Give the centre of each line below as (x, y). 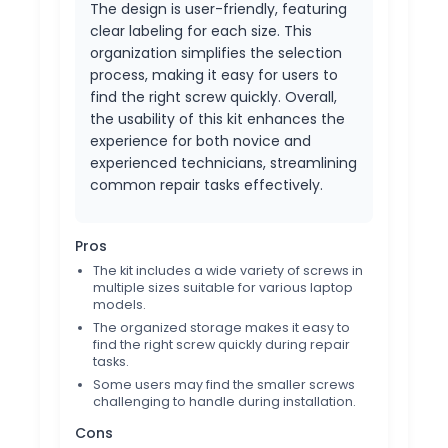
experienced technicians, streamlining (223, 162)
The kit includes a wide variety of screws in (228, 270)
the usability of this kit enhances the (217, 118)
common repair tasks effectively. (206, 184)
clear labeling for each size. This (201, 30)
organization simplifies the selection (216, 52)
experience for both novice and (200, 140)
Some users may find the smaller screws (224, 384)
